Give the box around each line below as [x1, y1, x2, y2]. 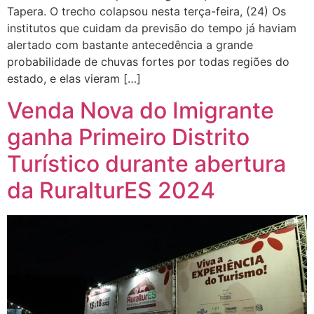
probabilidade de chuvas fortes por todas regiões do [7, 55, 289, 69]
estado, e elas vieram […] [7, 71, 141, 86]
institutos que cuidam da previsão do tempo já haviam [7, 21, 296, 36]
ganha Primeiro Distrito [7, 123, 250, 151]
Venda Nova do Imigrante [7, 96, 274, 124]
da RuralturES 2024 [7, 176, 215, 204]
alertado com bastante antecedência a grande [7, 38, 253, 53]
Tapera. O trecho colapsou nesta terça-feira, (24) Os [7, 4, 286, 19]
